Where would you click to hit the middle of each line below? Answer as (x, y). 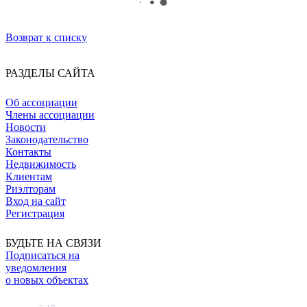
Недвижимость (41, 164)
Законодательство (47, 139)
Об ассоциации (41, 102)
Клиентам (29, 176)
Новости (26, 127)
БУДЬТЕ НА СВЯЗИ (53, 243)
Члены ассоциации (50, 114)
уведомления (36, 267)
